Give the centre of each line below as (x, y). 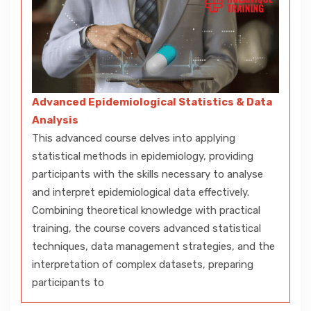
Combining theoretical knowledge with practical (146, 210)
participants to (68, 282)
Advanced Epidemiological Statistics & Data (152, 102)
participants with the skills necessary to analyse (148, 174)
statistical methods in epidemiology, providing (143, 156)
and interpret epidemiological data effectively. (141, 192)
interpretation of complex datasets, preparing (143, 264)
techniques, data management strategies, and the (153, 246)
